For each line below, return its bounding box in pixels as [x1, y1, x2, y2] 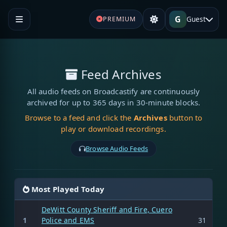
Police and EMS [42, 215, 95, 225]
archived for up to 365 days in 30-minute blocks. [26, 97, 201, 107]
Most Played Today [29, 183, 105, 194]
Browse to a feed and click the [24, 112, 134, 123]
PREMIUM [102, 14, 136, 23]
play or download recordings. [61, 123, 166, 134]
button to [167, 112, 203, 123]
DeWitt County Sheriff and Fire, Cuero [42, 204, 172, 214]
